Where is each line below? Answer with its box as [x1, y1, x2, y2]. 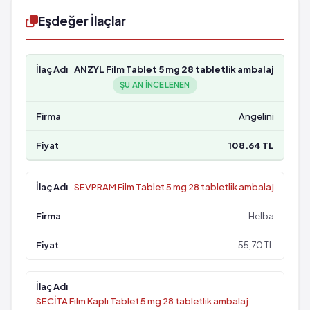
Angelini [239, 110, 274, 122]
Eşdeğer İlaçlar [38, 13, 126, 28]
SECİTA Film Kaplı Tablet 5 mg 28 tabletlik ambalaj [36, 295, 248, 307]
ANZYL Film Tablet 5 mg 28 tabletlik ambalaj [74, 63, 274, 75]
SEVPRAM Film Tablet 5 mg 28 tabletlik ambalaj [74, 181, 274, 192]
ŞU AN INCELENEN [120, 80, 190, 90]
